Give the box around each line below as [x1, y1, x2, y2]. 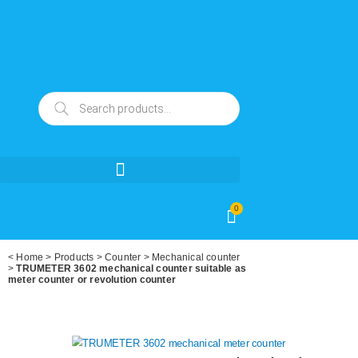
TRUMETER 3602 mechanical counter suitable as [16, 263, 247, 274]
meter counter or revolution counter [8, 274, 176, 285]
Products [54, 252, 94, 263]
